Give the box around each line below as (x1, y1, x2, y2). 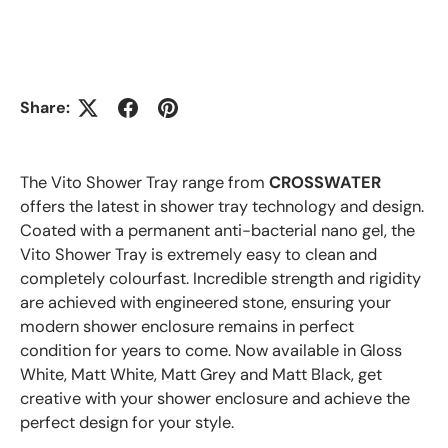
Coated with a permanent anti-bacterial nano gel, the (20, 219, 415, 241)
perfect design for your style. (20, 411, 238, 433)
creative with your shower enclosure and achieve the (20, 387, 410, 409)
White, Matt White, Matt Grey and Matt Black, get (20, 363, 382, 385)
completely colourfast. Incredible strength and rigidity (20, 267, 421, 289)
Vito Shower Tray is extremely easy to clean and (20, 243, 377, 265)
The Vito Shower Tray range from (20, 171, 269, 193)
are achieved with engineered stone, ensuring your (20, 291, 391, 313)
